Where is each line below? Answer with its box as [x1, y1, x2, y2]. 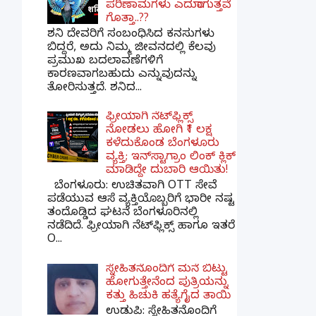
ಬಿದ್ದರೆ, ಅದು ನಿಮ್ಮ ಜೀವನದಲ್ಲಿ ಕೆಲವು [47, 40, 216, 56]
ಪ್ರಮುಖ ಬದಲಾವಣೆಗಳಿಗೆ [47, 54, 163, 70]
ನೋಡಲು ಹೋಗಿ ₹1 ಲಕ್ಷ [106, 123, 212, 140]
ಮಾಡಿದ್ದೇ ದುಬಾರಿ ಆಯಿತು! [106, 164, 229, 180]
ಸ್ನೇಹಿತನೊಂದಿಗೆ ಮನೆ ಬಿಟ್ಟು [106, 262, 228, 278]
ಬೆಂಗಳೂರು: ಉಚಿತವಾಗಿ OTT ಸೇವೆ [47, 179, 217, 195]
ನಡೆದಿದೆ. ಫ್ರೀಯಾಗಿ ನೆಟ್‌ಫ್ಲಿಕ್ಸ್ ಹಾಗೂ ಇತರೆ [47, 219, 235, 236]
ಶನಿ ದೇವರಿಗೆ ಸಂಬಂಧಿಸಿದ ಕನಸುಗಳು [47, 27, 214, 43]
